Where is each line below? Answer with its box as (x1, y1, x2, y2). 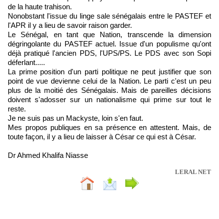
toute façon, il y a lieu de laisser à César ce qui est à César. (8, 132, 196, 141)
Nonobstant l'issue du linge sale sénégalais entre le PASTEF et (8, 11, 211, 20)
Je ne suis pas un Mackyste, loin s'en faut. (8, 113, 143, 122)
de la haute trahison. (8, 2, 72, 11)
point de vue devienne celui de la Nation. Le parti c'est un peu (8, 76, 211, 85)
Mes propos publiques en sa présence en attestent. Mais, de (8, 123, 211, 131)
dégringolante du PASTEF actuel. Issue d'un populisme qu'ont (8, 39, 211, 48)
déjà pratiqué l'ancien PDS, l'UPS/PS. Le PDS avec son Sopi (8, 48, 211, 57)
